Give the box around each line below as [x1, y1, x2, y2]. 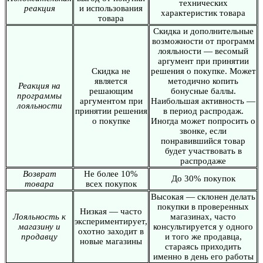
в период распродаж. [163, 106, 244, 116]
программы [17, 90, 62, 100]
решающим [89, 86, 133, 96]
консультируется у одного [153, 221, 253, 231]
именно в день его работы [153, 251, 254, 261]
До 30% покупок [171, 173, 235, 183]
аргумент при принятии [157, 56, 249, 66]
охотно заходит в [78, 226, 144, 236]
